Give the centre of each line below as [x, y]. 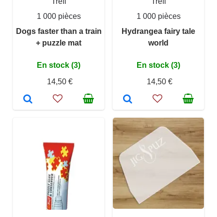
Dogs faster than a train [59, 31]
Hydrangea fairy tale [158, 31]
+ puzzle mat [59, 43]
